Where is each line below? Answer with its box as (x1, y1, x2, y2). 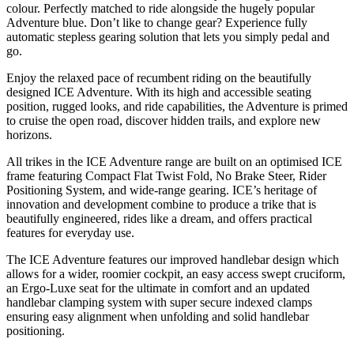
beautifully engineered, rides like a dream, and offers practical (6, 211, 312, 225)
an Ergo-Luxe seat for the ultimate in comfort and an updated (6, 281, 310, 295)
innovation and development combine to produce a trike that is (6, 197, 316, 211)
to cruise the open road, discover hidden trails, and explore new (6, 113, 321, 127)
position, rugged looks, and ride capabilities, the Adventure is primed (6, 99, 348, 113)
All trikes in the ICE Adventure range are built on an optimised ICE (6, 154, 342, 168)
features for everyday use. (6, 225, 134, 239)
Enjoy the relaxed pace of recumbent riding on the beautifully (6, 70, 311, 85)
